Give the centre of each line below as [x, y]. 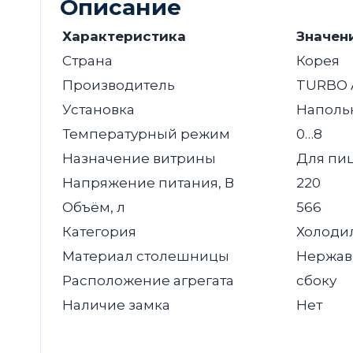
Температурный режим [146, 134]
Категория [99, 231]
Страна [87, 60]
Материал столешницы [146, 256]
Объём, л [94, 207]
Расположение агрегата [148, 280]
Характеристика [124, 36]
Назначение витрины [139, 158]
